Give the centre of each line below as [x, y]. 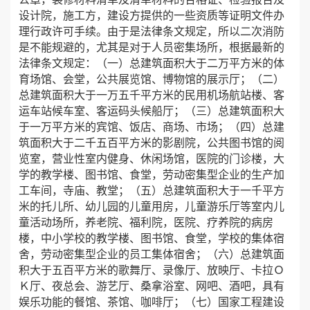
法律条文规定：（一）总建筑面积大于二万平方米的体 [152, 63]
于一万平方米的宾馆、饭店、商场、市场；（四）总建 [152, 127]
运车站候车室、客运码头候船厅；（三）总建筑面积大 [152, 111]
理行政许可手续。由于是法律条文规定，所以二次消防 [152, 31]
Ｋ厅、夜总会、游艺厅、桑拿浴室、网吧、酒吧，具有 [152, 286]
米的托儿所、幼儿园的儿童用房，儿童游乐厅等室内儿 [152, 207]
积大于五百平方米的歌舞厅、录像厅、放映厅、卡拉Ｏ [152, 270]
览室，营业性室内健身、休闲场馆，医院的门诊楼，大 [152, 159]
